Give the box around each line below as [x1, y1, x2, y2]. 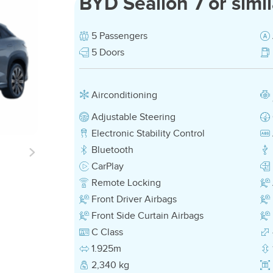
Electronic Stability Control [91, 128, 205, 140]
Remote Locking [91, 177, 161, 189]
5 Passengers [91, 30, 147, 42]
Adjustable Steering [91, 112, 175, 123]
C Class [91, 227, 123, 238]
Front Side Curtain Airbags [91, 210, 204, 222]
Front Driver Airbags [91, 194, 177, 205]
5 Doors [91, 47, 124, 58]
